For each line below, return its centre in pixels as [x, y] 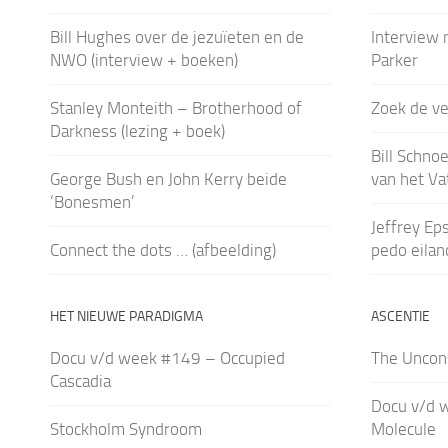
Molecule [403, 429]
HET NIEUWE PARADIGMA [126, 316]
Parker [394, 60]
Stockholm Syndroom [126, 429]
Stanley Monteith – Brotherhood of [176, 108]
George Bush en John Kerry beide [168, 179]
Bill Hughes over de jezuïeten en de [177, 37]
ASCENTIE [400, 316]
